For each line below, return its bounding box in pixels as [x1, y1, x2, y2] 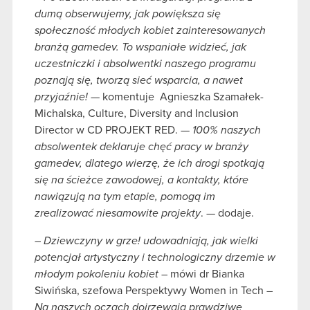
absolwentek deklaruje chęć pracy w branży [35, 140, 248, 152]
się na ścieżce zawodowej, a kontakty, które [35, 174, 248, 185]
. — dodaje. [201, 207, 259, 219]
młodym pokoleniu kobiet [35, 268, 158, 280]
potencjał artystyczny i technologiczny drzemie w [35, 251, 275, 263]
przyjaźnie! [35, 91, 88, 102]
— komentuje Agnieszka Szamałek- [88, 91, 264, 102]
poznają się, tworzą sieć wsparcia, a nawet [35, 74, 243, 86]
